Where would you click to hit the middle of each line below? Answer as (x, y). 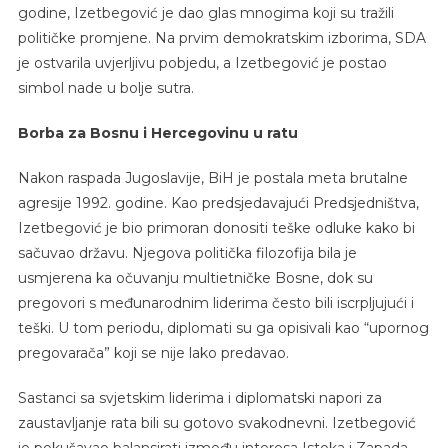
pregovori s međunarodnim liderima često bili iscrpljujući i (215, 302)
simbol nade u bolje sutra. (105, 87)
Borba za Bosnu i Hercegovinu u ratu (157, 132)
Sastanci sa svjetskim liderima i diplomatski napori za (199, 397)
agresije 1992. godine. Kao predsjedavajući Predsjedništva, (218, 202)
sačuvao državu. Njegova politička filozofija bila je (187, 252)
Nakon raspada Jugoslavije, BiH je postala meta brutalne (212, 177)
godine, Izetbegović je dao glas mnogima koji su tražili (205, 12)
